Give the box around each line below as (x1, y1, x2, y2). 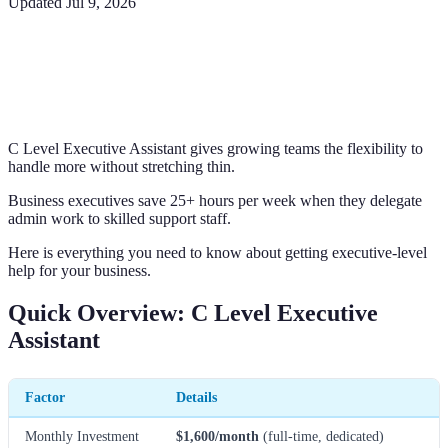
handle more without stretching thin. (8, 157, 235, 175)
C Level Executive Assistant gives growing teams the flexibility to (8, 139, 423, 157)
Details (176, 388, 217, 405)
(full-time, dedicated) (259, 427, 384, 444)
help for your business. (8, 261, 151, 279)
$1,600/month (176, 427, 259, 444)
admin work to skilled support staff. (8, 209, 231, 227)
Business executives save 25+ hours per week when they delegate (8, 191, 422, 209)
